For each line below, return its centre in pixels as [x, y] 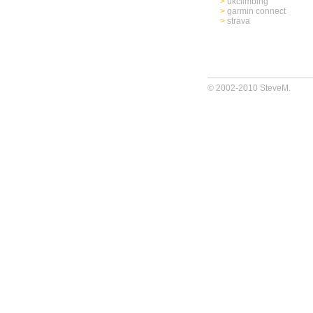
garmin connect [255, 11]
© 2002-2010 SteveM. [253, 88]
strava [238, 21]
